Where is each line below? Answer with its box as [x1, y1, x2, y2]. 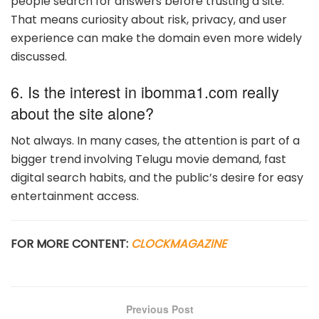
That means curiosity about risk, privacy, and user [11, 11, 287, 28]
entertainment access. [11, 187, 139, 204]
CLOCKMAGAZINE [131, 235, 226, 252]
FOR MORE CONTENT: [11, 235, 131, 252]
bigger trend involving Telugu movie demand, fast [11, 150, 286, 167]
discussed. [11, 48, 67, 65]
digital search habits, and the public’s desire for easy [11, 169, 303, 186]
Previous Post [125, 301, 194, 316]
